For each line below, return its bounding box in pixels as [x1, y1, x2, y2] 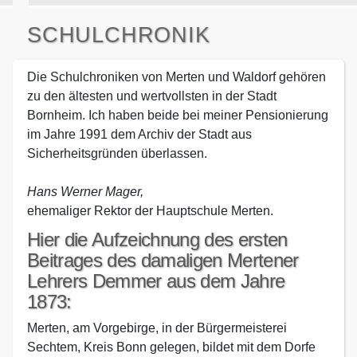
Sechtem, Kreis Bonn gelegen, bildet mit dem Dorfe [27, 340, 316, 354]
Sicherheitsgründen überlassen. [27, 147, 207, 160]
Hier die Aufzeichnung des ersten [27, 229, 288, 250]
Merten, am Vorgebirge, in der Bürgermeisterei [27, 321, 287, 335]
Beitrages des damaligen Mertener [27, 249, 299, 271]
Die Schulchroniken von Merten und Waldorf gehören [27, 70, 326, 84]
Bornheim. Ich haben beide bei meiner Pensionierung [27, 108, 328, 122]
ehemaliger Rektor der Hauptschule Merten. [27, 204, 273, 218]
